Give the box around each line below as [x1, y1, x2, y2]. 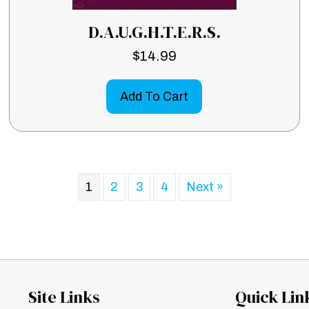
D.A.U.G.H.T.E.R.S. [88, 21, 221, 44]
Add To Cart [120, 90, 189, 104]
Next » [186, 180, 223, 195]
